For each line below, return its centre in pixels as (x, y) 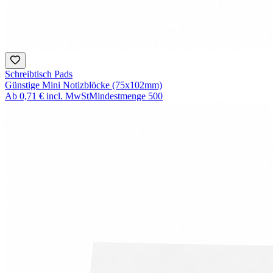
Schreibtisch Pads (39, 74)
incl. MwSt (68, 96)
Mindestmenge (117, 96)
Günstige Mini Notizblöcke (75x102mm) (83, 85)
